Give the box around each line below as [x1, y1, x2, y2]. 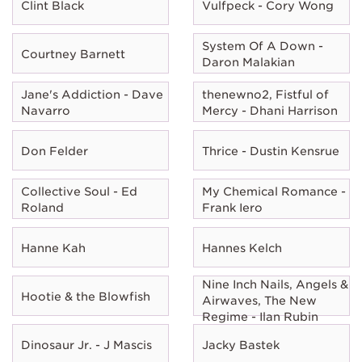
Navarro [21, 103, 70, 117]
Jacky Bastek [202, 338, 280, 351]
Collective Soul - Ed [21, 184, 137, 198]
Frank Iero [202, 200, 263, 214]
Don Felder [21, 144, 88, 158]
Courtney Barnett [21, 47, 125, 61]
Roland [21, 200, 64, 214]
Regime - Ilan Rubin [202, 309, 318, 323]
